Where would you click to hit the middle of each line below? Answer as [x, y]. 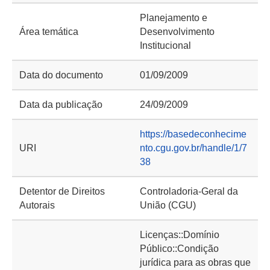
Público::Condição [179, 249]
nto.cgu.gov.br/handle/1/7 [193, 148]
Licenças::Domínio [180, 235]
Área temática [49, 32]
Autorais [37, 205]
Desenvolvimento [177, 32]
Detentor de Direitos [62, 191]
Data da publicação [61, 105]
